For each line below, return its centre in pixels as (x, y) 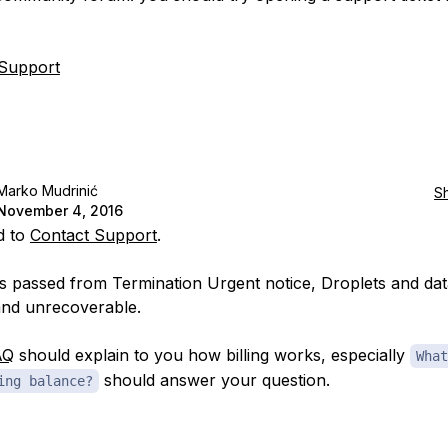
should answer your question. (214, 380)
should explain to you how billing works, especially (211, 355)
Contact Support (93, 235)
